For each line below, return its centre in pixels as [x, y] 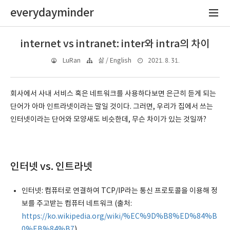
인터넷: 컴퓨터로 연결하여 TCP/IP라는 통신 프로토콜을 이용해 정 [120, 191]
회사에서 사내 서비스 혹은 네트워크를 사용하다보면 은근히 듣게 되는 [113, 94]
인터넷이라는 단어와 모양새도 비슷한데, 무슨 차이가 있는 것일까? [108, 120]
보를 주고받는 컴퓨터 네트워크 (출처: [77, 204]
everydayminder [52, 13]
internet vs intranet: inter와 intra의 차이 [115, 44]
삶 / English [114, 61]
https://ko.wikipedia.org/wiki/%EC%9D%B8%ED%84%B [120, 217]
